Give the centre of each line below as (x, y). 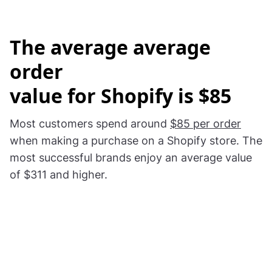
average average (131, 47)
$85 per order (206, 123)
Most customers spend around (90, 123)
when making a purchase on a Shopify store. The (136, 140)
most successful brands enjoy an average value (131, 157)
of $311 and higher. (59, 174)
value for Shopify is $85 (121, 95)
